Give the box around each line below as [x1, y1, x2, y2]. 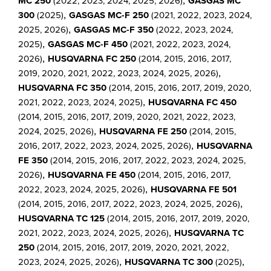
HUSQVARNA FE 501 [151, 183, 237, 197]
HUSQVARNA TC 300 [125, 255, 213, 269]
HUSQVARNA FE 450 [48, 168, 135, 182]
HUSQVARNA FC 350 [18, 81, 106, 95]
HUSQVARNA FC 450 [148, 96, 237, 109]
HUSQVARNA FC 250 [48, 52, 136, 66]
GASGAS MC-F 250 [69, 8, 149, 22]
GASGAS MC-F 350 [74, 23, 154, 37]
